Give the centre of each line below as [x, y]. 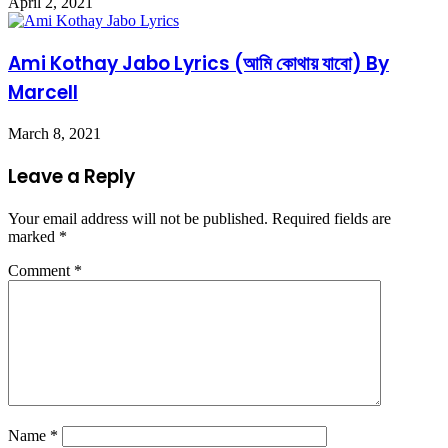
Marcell [43, 92]
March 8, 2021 [54, 134]
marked [33, 236]
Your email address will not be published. [138, 218]
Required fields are [331, 218]
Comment [41, 270]
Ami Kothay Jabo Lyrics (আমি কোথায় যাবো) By [198, 63]
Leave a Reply [71, 176]
